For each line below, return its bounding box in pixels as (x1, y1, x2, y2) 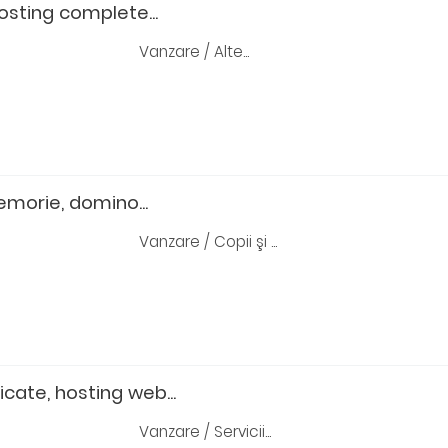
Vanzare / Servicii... (138, 421, 271, 442)
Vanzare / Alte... (138, 41, 249, 62)
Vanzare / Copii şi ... (138, 231, 277, 252)
